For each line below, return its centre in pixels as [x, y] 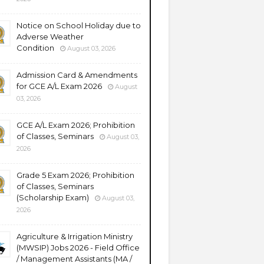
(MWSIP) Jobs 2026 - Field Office [78, 247]
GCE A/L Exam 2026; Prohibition [76, 125]
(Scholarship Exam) [53, 197]
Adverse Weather [50, 37]
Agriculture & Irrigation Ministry [75, 236]
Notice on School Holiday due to [79, 25]
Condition [35, 48]
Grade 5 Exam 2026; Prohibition [75, 175]
